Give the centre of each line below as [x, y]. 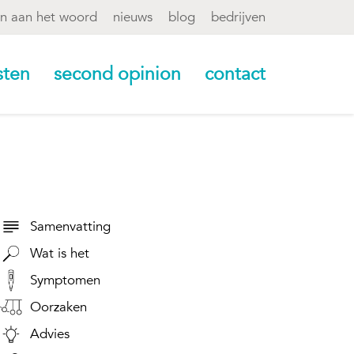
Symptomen [65, 280]
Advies [50, 334]
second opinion [117, 74]
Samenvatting [70, 226]
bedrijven [238, 17]
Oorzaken [58, 307]
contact [235, 74]
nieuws [133, 17]
